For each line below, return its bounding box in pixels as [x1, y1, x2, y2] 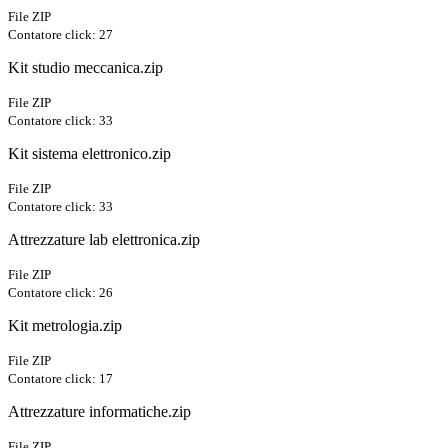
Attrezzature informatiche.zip [8, 403, 191, 421]
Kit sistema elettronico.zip [8, 145, 171, 163]
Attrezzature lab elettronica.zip [8, 231, 200, 249]
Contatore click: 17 [8, 371, 113, 387]
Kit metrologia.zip [8, 317, 122, 335]
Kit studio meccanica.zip [8, 59, 163, 77]
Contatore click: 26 [8, 285, 113, 301]
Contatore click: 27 [8, 27, 113, 43]
